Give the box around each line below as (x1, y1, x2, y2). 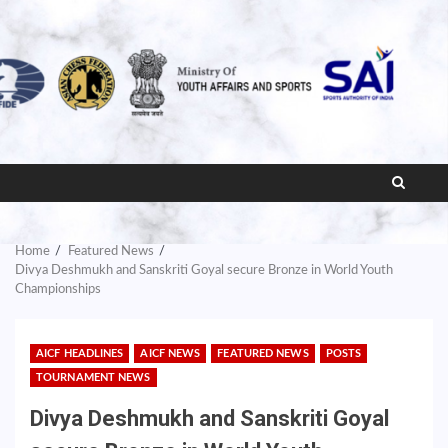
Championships (15, 283, 101, 296)
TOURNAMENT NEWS (36, 372, 151, 383)
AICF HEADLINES (36, 348, 124, 359)
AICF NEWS (140, 348, 201, 359)
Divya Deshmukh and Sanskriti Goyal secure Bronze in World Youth (15, 264, 393, 277)
